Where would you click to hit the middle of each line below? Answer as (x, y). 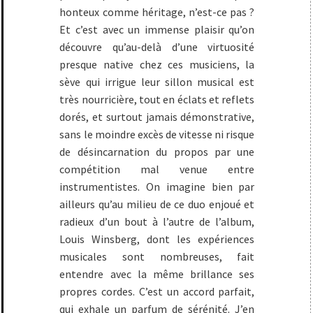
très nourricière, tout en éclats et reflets (157, 99)
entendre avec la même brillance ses (157, 274)
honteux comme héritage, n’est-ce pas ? (157, 12)
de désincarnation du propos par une (157, 152)
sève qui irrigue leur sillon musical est (157, 82)
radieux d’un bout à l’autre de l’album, (157, 221)
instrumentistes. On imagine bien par (157, 187)
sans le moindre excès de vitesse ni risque (157, 134)
